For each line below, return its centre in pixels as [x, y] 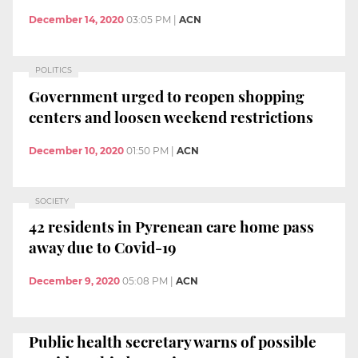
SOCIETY [52, 201]
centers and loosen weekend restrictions [171, 116]
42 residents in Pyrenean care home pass [171, 227]
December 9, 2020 [74, 280]
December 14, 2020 [76, 20]
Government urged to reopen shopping [167, 95]
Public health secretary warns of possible [173, 342]
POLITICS [54, 70]
